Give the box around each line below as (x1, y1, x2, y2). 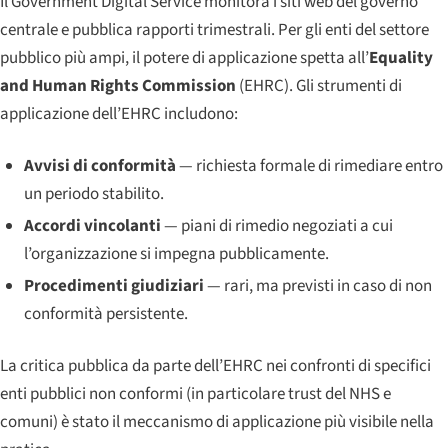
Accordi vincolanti (23, 214, 161, 238)
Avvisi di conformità (23, 153, 176, 178)
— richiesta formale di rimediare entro (175, 153, 443, 178)
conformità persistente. (23, 302, 188, 327)
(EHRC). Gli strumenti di (236, 73, 402, 98)
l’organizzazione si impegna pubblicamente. (23, 242, 329, 266)
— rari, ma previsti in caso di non (203, 274, 432, 299)
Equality (369, 45, 433, 70)
